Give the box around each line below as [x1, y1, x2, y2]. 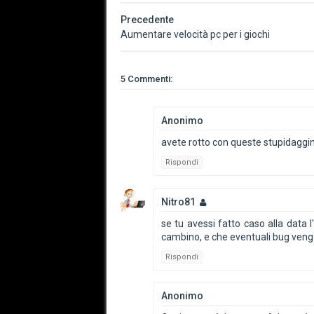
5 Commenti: [121, 74, 172, 84]
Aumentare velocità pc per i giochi [121, 29, 270, 40]
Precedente [121, 14, 174, 25]
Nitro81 [161, 196, 196, 207]
